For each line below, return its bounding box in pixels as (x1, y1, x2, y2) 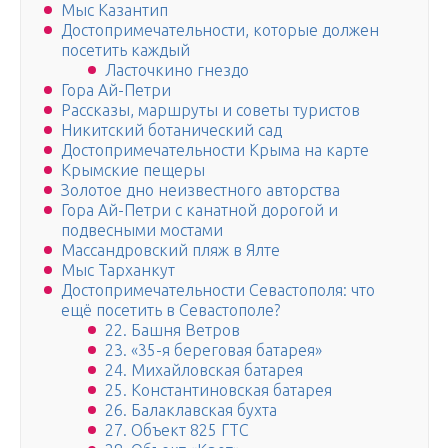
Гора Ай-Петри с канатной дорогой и (61, 201, 338, 220)
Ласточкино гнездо (105, 61, 249, 80)
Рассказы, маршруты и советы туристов (61, 101, 360, 120)
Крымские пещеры (61, 161, 205, 180)
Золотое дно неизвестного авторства (61, 181, 340, 200)
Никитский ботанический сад (61, 121, 282, 140)
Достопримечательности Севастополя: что (61, 281, 375, 300)
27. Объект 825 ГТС (105, 421, 249, 440)
